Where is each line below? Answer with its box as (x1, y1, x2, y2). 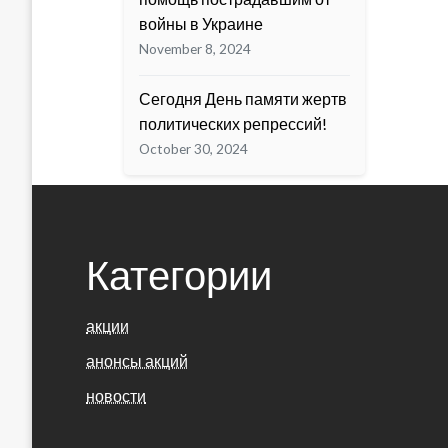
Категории (86, 251, 272, 300)
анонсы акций (86, 351, 188, 371)
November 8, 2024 (139, 41, 251, 58)
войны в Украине (139, 14, 263, 34)
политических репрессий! (139, 114, 327, 134)
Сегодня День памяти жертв (139, 89, 347, 109)
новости (86, 386, 146, 406)
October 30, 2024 (139, 141, 248, 158)
